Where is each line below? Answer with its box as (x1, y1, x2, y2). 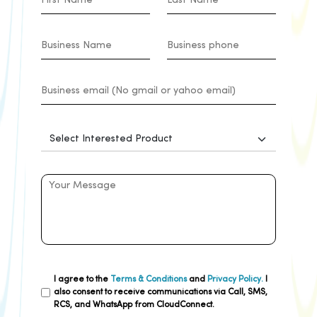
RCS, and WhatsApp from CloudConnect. (54, 301, 214, 310)
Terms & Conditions (110, 275, 187, 284)
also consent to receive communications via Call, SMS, (54, 288, 267, 297)
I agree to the (54, 275, 110, 284)
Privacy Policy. (207, 275, 263, 284)
